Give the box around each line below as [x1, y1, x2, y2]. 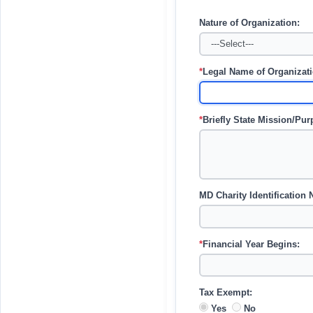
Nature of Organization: [198, 18, 300, 28]
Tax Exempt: [198, 288, 252, 298]
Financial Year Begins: [202, 239, 300, 249]
